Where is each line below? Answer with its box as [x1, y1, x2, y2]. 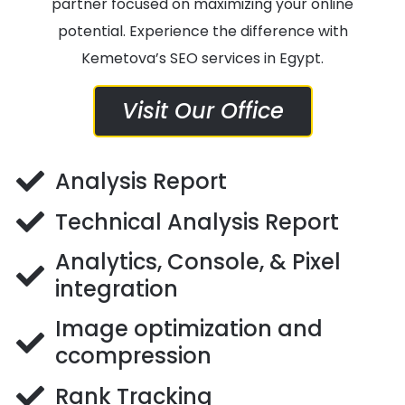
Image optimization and [55, 314, 324, 344]
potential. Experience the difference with [57, 20, 348, 42]
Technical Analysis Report [55, 206, 340, 237]
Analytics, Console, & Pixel [55, 247, 342, 278]
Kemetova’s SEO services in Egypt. [81, 47, 324, 69]
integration [55, 274, 179, 305]
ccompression [55, 341, 212, 372]
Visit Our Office [121, 96, 284, 127]
